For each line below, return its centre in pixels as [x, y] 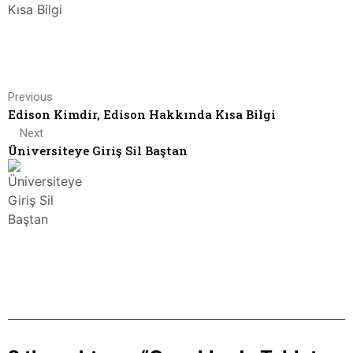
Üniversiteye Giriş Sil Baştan [98, 150]
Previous [30, 97]
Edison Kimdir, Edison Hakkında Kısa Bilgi [142, 114]
